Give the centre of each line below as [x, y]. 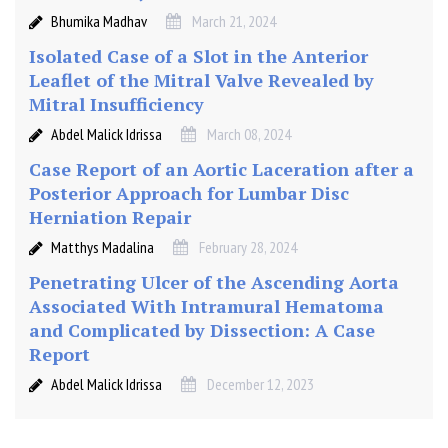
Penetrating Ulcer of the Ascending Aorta [214, 282]
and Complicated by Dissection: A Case [202, 330]
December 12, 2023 [260, 384]
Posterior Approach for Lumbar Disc [189, 193]
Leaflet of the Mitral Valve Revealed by [201, 80]
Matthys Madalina [102, 247]
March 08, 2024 [249, 134]
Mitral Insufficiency [116, 104]
